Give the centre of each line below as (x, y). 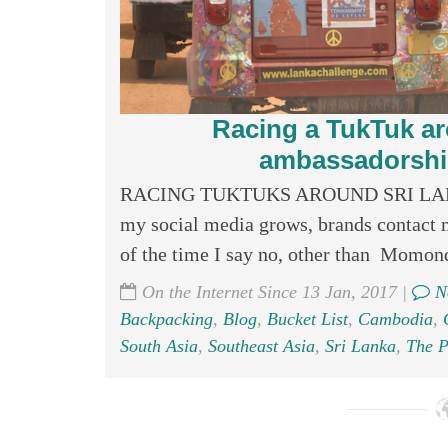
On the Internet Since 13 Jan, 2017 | (274, 292)
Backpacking (166, 319)
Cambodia (395, 319)
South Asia (158, 346)
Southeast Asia (261, 346)
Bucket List (307, 319)
